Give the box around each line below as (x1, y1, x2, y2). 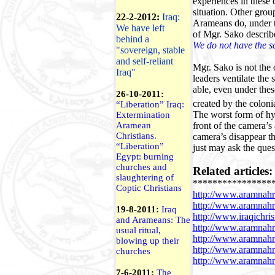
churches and (115, 162, 167, 172)
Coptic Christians (115, 183, 182, 193)
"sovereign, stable (115, 45, 185, 55)
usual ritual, (115, 225, 161, 235)
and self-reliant (115, 56, 173, 66)
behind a (115, 34, 149, 44)
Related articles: (192, 164, 273, 177)
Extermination (115, 110, 170, 120)
